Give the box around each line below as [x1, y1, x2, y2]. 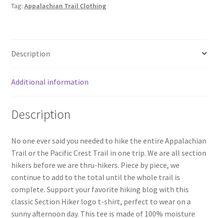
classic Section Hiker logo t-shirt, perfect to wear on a [11, 197, 191, 207]
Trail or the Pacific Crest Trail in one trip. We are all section [11, 148, 206, 158]
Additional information [11, 76, 89, 87]
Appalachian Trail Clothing [24, 1, 106, 10]
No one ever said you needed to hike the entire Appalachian [11, 136, 206, 146]
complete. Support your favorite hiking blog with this [11, 184, 189, 195]
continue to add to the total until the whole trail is [11, 172, 180, 182]
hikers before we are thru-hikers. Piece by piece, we [11, 160, 180, 170]
